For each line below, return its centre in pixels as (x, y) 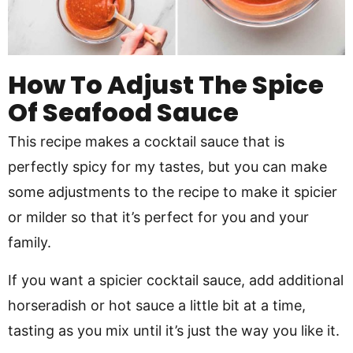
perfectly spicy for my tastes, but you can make (167, 166)
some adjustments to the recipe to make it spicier (173, 191)
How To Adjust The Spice (166, 84)
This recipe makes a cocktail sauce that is (146, 141)
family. (30, 242)
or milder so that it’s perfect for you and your (158, 217)
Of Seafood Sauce (123, 112)
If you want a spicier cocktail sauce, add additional (176, 280)
